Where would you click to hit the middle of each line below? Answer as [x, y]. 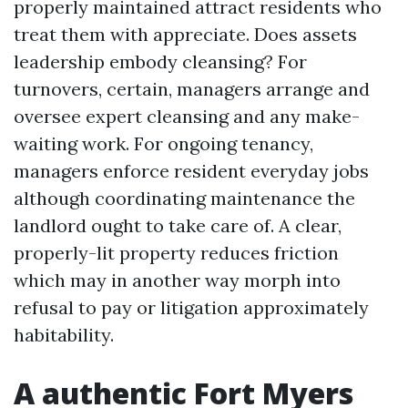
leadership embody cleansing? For [160, 61]
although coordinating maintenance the [184, 198]
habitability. [64, 335]
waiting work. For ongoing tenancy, [163, 143]
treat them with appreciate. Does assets [185, 34]
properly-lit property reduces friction [176, 253]
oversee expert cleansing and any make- [187, 116]
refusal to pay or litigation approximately [191, 307]
